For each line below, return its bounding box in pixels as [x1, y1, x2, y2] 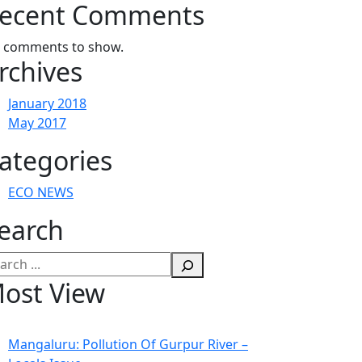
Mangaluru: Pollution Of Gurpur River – [8, 335, 248, 353]
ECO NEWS [8, 183, 74, 201]
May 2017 [8, 114, 66, 132]
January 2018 [8, 95, 86, 112]
